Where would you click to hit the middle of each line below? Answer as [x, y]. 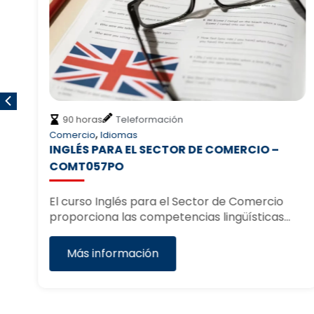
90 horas [82, 119]
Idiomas [118, 135]
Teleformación [149, 119]
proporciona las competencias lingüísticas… [169, 217]
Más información [112, 253]
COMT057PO [86, 166]
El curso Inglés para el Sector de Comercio [166, 201]
